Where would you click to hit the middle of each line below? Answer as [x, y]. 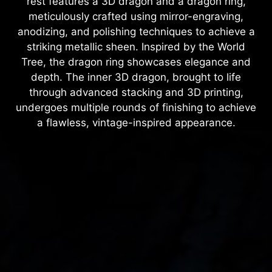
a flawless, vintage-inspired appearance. [136, 123]
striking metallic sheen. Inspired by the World [136, 47]
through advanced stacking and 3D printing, [136, 93]
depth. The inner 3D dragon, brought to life [136, 77]
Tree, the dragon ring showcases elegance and [136, 62]
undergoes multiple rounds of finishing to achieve [136, 108]
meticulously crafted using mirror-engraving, [136, 17]
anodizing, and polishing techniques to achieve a [136, 32]
